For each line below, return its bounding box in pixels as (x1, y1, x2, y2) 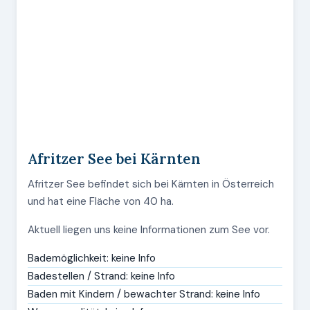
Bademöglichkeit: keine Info (28, 251, 156, 265)
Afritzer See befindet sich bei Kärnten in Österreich (28, 177, 274, 191)
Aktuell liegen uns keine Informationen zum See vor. (28, 223, 270, 237)
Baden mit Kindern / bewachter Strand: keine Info (28, 287, 260, 301)
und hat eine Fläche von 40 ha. (28, 194, 174, 208)
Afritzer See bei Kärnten (28, 149, 201, 168)
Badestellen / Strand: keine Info (28, 269, 175, 283)
